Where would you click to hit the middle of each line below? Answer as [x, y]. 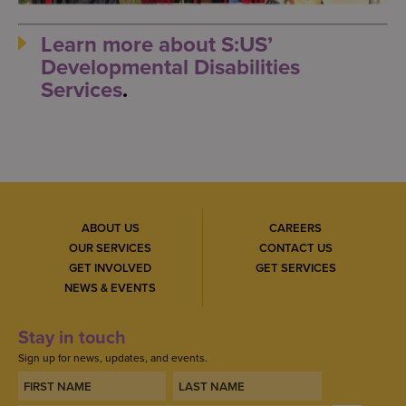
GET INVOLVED [110, 268]
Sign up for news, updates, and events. [113, 358]
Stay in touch [72, 337]
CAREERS [295, 228]
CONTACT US [295, 248]
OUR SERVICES [110, 248]
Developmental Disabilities [170, 67]
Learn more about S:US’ [157, 44]
